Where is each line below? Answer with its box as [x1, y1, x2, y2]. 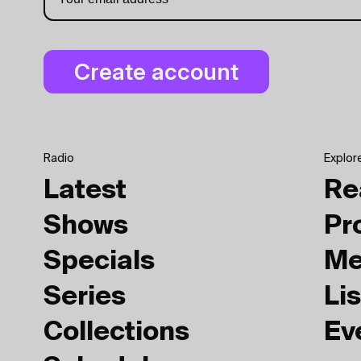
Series [44, 284, 126, 311]
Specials [44, 249, 155, 276]
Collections [44, 320, 189, 346]
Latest [44, 178, 127, 205]
